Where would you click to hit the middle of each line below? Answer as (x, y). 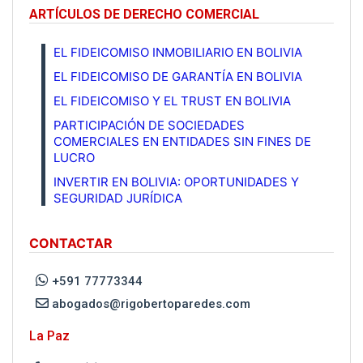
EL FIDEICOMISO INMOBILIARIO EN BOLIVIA (178, 53)
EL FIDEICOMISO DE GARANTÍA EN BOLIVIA (178, 77)
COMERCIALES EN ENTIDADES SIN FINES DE (182, 142)
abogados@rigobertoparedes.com (149, 304)
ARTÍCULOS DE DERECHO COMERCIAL (144, 15)
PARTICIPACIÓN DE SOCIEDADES (149, 126)
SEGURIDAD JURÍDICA (118, 199)
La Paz (49, 336)
